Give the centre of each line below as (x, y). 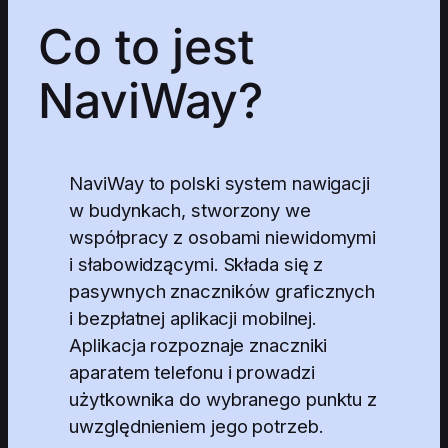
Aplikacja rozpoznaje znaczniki (198, 344)
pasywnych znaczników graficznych (222, 290)
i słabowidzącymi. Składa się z (196, 263)
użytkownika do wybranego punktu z (223, 398)
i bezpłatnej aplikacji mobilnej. (193, 317)
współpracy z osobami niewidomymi (223, 236)
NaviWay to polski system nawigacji (219, 182)
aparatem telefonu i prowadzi (192, 371)
